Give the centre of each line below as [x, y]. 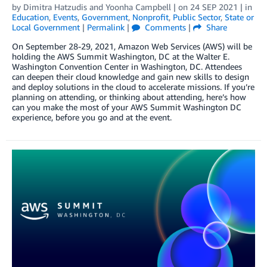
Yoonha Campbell [138, 7]
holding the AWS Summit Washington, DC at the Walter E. [121, 57]
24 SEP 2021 [214, 7]
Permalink [106, 27]
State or [239, 17]
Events [65, 17]
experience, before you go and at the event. [92, 117]
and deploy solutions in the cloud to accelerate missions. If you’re [133, 87]
